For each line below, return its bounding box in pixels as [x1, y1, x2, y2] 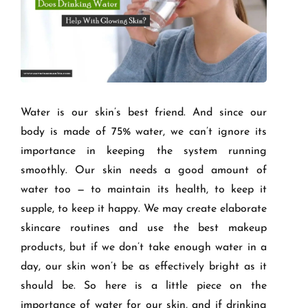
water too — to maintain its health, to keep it [21, 184, 267, 196]
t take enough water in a [140, 242, 267, 254]
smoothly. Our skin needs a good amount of [21, 165, 267, 177]
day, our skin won [21, 261, 111, 273]
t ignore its [208, 126, 267, 138]
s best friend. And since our [115, 107, 267, 119]
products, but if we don [21, 242, 138, 254]
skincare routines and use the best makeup [21, 223, 267, 234]
